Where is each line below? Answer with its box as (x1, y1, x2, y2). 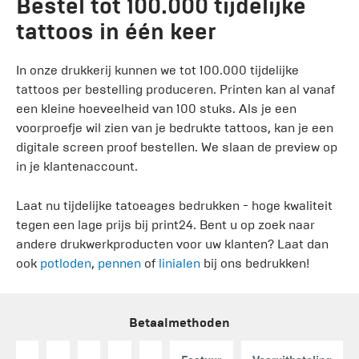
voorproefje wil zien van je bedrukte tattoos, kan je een (16, 119, 333, 135)
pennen (98, 255, 141, 271)
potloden (40, 255, 91, 271)
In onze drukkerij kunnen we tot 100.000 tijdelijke (16, 62, 299, 78)
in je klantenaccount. (16, 158, 138, 174)
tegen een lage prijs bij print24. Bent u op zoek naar (16, 216, 315, 232)
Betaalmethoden (129, 314, 230, 330)
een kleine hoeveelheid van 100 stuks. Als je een (16, 100, 296, 116)
